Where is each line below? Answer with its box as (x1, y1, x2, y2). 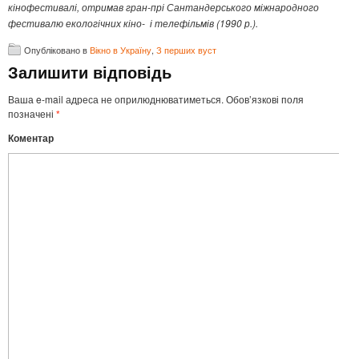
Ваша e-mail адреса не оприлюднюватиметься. (8, 92, 224, 107)
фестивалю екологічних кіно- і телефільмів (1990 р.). (8, 16, 258, 30)
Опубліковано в (24, 43, 90, 57)
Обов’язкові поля (224, 92, 304, 107)
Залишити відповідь (8, 60, 171, 84)
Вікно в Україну (90, 43, 151, 57)
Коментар (8, 131, 54, 146)
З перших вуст (156, 43, 216, 57)
